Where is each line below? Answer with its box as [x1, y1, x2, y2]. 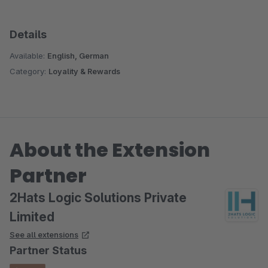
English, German [47, 51, 109, 60]
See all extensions [10, 230, 78, 239]
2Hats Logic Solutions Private [10, 190, 187, 205]
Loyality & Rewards [48, 66, 120, 76]
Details [10, 28, 47, 41]
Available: [10, 51, 47, 60]
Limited [10, 209, 54, 224]
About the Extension [10, 136, 210, 163]
